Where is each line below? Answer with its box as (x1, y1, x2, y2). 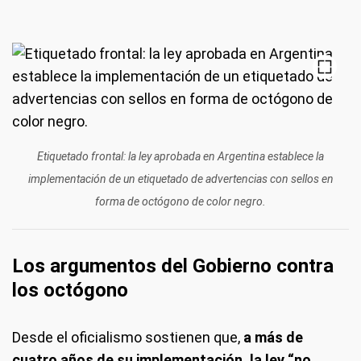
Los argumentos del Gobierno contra (12, 255, 334, 277)
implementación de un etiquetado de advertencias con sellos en (27, 172, 334, 185)
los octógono (12, 279, 128, 301)
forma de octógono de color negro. (95, 195, 266, 208)
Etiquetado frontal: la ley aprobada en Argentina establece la (37, 150, 324, 163)
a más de (240, 329, 303, 346)
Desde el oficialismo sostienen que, (12, 329, 240, 346)
